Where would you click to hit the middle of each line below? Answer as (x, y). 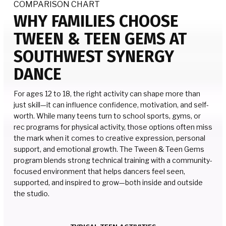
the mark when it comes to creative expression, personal (109, 138)
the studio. (32, 193)
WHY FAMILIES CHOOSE (96, 21)
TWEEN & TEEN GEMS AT (100, 39)
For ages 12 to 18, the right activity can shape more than (107, 93)
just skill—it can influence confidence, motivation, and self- (111, 104)
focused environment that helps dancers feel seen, (99, 171)
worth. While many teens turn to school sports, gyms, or (107, 116)
